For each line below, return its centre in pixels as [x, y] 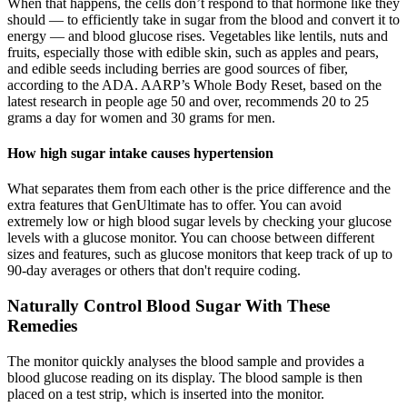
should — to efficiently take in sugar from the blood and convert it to [203, 19]
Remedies [42, 326]
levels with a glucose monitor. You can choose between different [191, 238]
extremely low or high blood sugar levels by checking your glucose [199, 222]
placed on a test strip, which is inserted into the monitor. [166, 393]
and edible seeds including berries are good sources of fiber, [178, 68]
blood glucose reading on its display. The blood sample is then [185, 377]
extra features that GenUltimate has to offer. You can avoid [174, 205]
